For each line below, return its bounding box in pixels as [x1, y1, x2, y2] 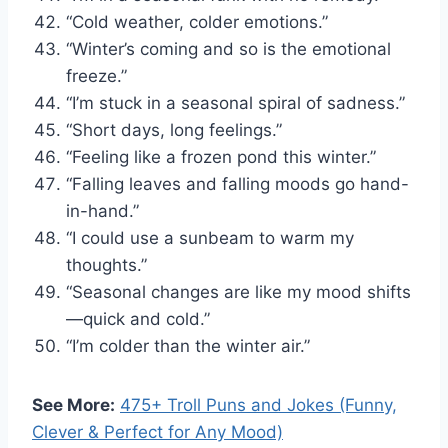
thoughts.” [66, 254, 147, 275]
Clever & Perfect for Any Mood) [32, 421, 283, 442]
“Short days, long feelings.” [66, 119, 282, 140]
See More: [32, 394, 115, 415]
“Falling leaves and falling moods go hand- [66, 173, 409, 194]
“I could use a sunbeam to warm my [66, 227, 354, 248]
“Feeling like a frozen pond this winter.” [66, 146, 376, 167]
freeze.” [66, 65, 127, 86]
